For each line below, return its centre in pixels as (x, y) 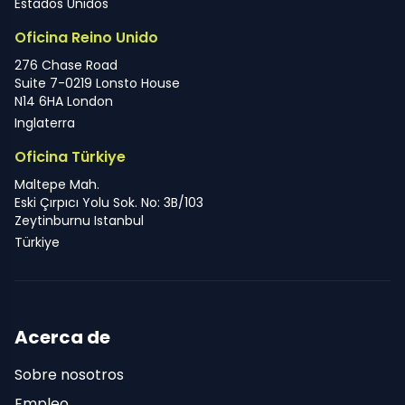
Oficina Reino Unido (86, 37)
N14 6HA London (64, 101)
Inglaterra (45, 122)
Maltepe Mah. (57, 184)
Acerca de (62, 337)
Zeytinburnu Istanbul (79, 220)
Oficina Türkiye (70, 156)
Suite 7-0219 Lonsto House (97, 83)
